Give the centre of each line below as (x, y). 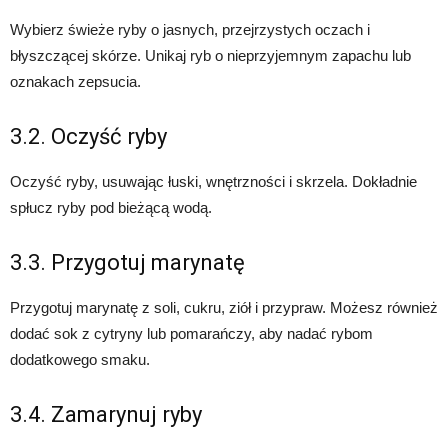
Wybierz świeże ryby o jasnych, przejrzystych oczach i (190, 30)
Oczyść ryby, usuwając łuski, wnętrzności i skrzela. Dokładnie (213, 182)
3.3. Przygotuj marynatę (127, 263)
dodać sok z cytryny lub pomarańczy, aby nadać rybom (191, 334)
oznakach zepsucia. (75, 82)
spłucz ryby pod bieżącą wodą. (111, 208)
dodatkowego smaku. (80, 360)
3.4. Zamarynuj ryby (106, 415)
